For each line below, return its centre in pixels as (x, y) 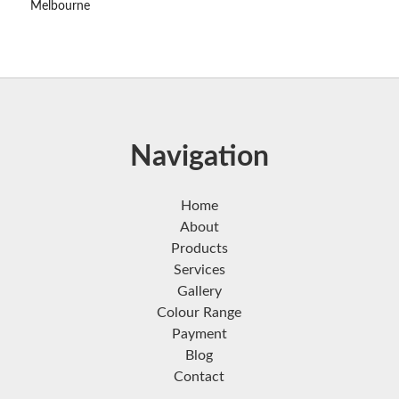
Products (199, 249)
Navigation (199, 157)
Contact (199, 377)
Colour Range (199, 313)
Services (199, 270)
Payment (199, 334)
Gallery (199, 292)
